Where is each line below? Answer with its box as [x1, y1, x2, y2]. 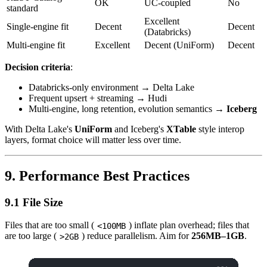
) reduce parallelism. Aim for [82, 231, 192, 241]
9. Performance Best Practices [5, 167, 190, 184]
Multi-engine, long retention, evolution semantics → [29, 103, 226, 114]
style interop [196, 123, 244, 134]
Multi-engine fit [7, 39, 65, 50]
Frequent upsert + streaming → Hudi [29, 92, 167, 103]
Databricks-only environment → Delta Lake [29, 82, 194, 92]
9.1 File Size [5, 195, 63, 209]
